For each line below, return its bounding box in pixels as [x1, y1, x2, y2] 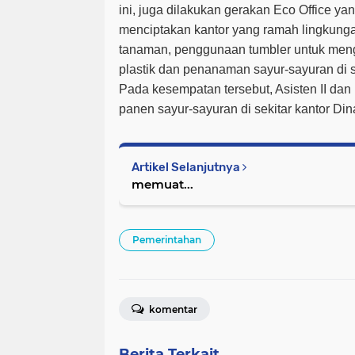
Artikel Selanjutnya [132, 160, 242, 175]
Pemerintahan [132, 234, 201, 246]
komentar [147, 303, 197, 316]
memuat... [132, 177, 193, 193]
